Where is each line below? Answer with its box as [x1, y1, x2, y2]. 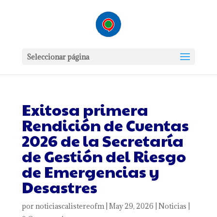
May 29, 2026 [108, 201, 154, 211]
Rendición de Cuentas [21, 114, 189, 136]
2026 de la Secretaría [21, 129, 184, 151]
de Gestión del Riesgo [21, 145, 186, 167]
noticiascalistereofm [35, 201, 104, 211]
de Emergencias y [21, 160, 159, 182]
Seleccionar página [26, 52, 89, 62]
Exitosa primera [21, 98, 148, 120]
